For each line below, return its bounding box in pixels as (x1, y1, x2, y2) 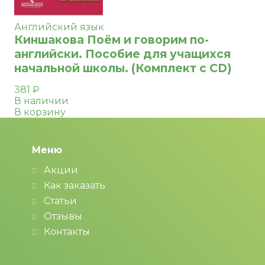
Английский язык (14, 21, 104, 33)
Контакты (44, 226, 90, 237)
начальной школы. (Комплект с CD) (14, 61, 231, 75)
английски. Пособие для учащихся (14, 47, 231, 61)
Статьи (44, 195, 77, 206)
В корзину (14, 106, 66, 118)
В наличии (14, 95, 69, 106)
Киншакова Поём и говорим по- (14, 33, 209, 47)
